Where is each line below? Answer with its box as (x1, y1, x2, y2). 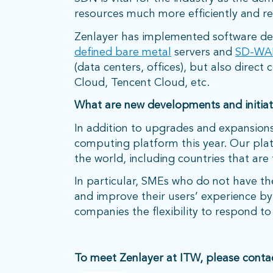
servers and (171, 46, 235, 58)
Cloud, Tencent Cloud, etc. (74, 77, 210, 88)
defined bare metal (74, 46, 171, 58)
